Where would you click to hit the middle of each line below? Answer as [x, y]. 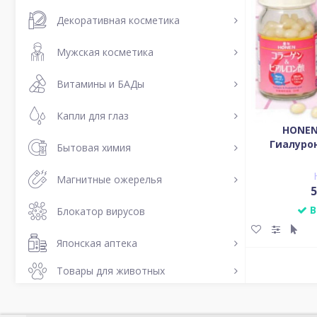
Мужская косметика [105, 52]
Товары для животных [111, 271]
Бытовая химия [94, 147]
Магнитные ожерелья [109, 179]
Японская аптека [97, 243]
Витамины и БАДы [100, 83]
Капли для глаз [93, 115]
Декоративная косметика [118, 20]
